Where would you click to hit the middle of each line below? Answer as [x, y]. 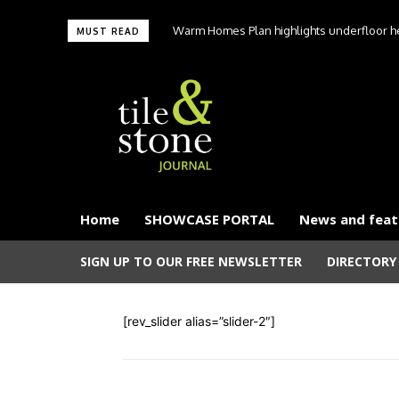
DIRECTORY [362, 261]
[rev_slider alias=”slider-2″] [199, 321]
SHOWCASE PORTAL [209, 219]
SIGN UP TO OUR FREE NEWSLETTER [191, 261]
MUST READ [108, 31]
